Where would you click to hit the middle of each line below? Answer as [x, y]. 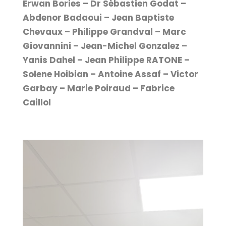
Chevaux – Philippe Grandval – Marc [104, 32]
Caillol [37, 102]
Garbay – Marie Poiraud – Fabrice [98, 88]
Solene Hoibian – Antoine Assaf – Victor [110, 74]
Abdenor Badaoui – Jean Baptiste [98, 18]
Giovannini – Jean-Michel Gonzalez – [105, 46]
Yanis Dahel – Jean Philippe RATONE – [106, 60]
